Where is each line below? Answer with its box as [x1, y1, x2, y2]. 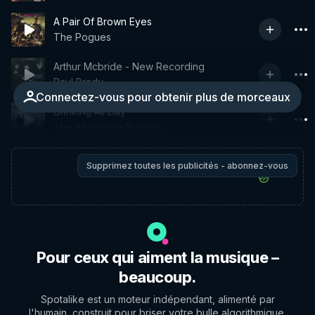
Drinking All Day [53, 105, 126, 117]
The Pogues [53, 31, 111, 43]
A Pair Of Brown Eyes [53, 15, 152, 27]
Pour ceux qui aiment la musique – [36, 248, 279, 266]
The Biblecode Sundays [53, 121, 166, 133]
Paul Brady [53, 76, 103, 88]
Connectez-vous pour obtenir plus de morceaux [36, 90, 290, 104]
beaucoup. [118, 268, 197, 286]
